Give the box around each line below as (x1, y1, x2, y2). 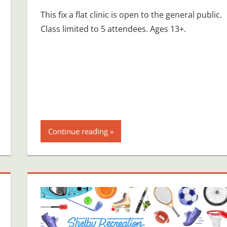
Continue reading (48, 126, 108, 136)
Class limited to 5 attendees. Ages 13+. (40, 23, 186, 34)
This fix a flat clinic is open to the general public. (40, 9, 222, 20)
